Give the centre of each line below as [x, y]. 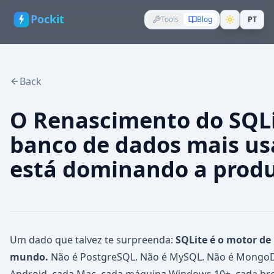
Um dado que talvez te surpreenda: [93, 240]
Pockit [47, 19]
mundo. [29, 257]
